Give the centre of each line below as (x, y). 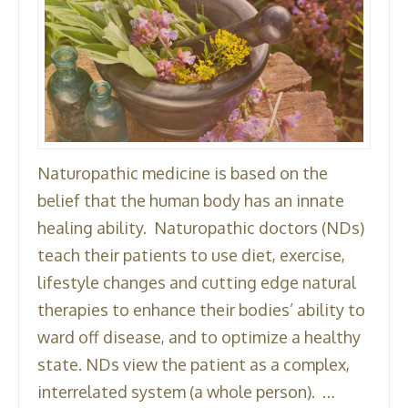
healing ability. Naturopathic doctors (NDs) (201, 227)
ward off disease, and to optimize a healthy (199, 337)
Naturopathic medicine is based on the (183, 173)
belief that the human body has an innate (191, 200)
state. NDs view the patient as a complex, (194, 364)
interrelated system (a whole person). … (187, 391)
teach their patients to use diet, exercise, (192, 255)
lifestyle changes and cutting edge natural (197, 282)
